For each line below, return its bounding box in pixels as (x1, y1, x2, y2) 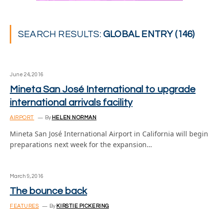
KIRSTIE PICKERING (56, 203, 109, 209)
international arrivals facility (10, 98, 132, 108)
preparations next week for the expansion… (10, 140, 152, 149)
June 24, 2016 (10, 72, 44, 77)
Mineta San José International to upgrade (10, 85, 196, 94)
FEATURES (10, 203, 39, 209)
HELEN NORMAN (51, 115, 97, 120)
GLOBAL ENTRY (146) (103, 29, 195, 39)
